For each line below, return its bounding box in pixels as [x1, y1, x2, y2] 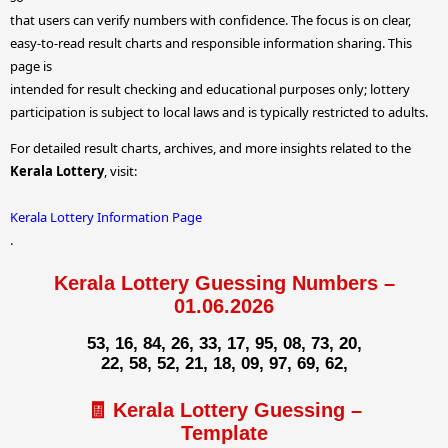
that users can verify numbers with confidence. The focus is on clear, [10, 10, 411, 29]
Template [180, 422, 268, 445]
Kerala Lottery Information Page [10, 207, 202, 226]
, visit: [104, 161, 137, 180]
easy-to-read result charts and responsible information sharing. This [10, 33, 412, 52]
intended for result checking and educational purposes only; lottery [10, 79, 410, 98]
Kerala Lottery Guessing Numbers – [53, 271, 395, 294]
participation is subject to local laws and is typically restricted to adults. [10, 102, 428, 121]
